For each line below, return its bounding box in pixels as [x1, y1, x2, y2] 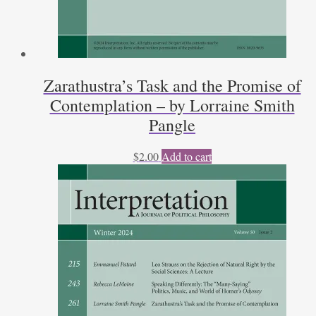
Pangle [149, 113, 195, 136]
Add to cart [161, 148, 212, 164]
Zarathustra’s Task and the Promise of [43, 73, 301, 97]
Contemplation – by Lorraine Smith [49, 93, 295, 116]
